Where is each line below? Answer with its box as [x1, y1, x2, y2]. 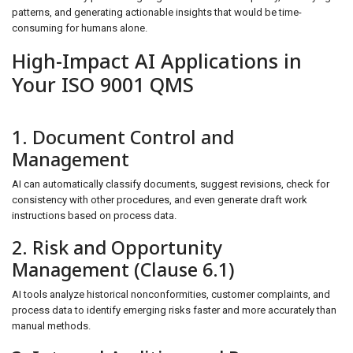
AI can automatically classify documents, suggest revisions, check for [12, 178, 329, 190]
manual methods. [12, 320, 91, 332]
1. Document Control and [12, 124, 234, 150]
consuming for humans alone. [12, 22, 147, 34]
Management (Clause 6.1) [12, 257, 235, 282]
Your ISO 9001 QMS [12, 71, 194, 98]
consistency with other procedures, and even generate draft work [12, 194, 307, 206]
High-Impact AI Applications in [12, 47, 302, 74]
